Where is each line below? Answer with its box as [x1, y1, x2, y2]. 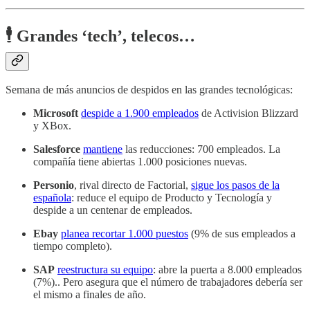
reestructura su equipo [57, 264, 153, 276]
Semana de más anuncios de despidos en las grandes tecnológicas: [6, 84, 293, 96]
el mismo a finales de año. [33, 289, 146, 301]
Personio [33, 179, 74, 192]
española [33, 192, 71, 204]
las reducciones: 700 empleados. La [122, 143, 280, 156]
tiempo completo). [33, 240, 115, 253]
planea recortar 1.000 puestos [61, 228, 188, 240]
